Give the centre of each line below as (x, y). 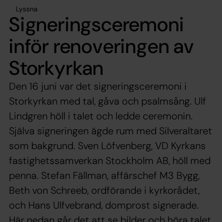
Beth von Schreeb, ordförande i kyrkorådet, (104, 190)
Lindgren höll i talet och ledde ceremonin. (101, 116)
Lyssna (27, 9)
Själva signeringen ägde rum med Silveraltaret (111, 131)
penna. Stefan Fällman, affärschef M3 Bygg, (104, 175)
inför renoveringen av (102, 46)
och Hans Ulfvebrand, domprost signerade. (104, 205)
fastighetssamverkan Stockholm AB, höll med (110, 160)
